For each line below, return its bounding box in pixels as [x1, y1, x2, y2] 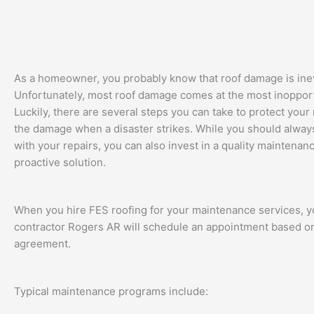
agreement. [14, 237, 71, 251]
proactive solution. [14, 156, 106, 170]
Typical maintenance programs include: [14, 285, 208, 299]
